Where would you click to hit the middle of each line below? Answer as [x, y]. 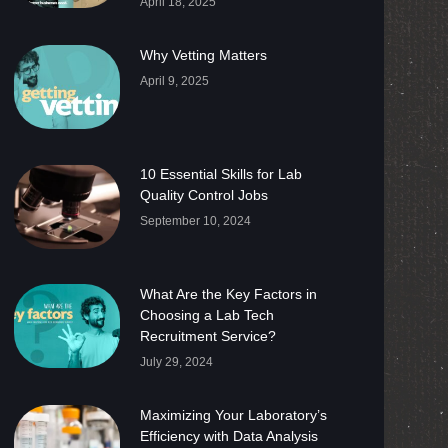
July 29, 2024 [176, 361]
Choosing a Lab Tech [206, 314]
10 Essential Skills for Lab [220, 174]
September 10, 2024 [195, 221]
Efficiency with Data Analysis [228, 435]
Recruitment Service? [207, 335]
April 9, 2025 [174, 81]
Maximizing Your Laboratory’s [233, 414]
